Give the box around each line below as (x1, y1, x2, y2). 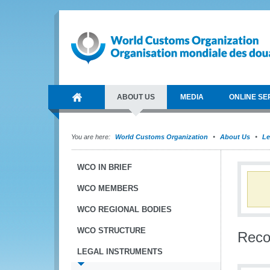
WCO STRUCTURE (77, 226, 146, 235)
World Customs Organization (115, 133, 210, 140)
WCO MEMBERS (77, 184, 139, 193)
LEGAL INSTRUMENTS (77, 247, 163, 256)
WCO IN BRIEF (77, 163, 132, 172)
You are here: (71, 133, 110, 140)
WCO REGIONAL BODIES (77, 205, 172, 214)
